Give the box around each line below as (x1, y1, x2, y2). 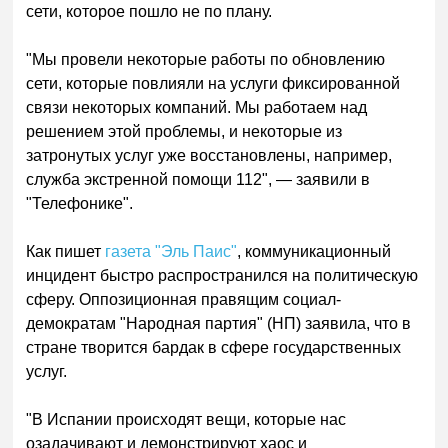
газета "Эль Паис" (101, 242, 238, 260)
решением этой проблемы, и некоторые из (26, 122, 343, 140)
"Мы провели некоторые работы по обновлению (26, 50, 386, 68)
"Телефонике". (26, 194, 134, 212)
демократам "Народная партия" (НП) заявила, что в (26, 314, 412, 332)
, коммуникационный (237, 242, 392, 260)
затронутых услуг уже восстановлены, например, (26, 146, 393, 164)
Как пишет (26, 242, 102, 260)
